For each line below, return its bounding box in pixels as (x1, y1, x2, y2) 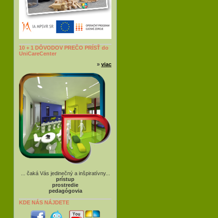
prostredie (52, 182, 78, 188)
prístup (56, 176, 74, 182)
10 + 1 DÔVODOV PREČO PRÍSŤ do (19, 45, 109, 51)
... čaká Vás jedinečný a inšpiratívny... (20, 170, 110, 176)
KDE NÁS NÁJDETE (19, 200, 69, 205)
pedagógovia (48, 188, 82, 194)
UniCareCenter (19, 51, 56, 56)
